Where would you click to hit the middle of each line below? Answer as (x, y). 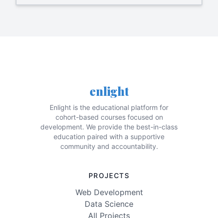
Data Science (109, 204)
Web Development (109, 192)
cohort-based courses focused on (109, 117)
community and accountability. (109, 146)
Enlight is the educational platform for (109, 108)
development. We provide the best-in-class (109, 127)
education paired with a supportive (109, 137)
